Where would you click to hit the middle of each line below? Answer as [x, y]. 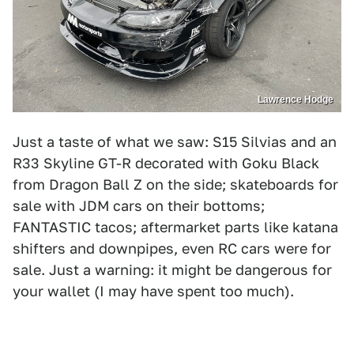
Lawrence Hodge [296, 99]
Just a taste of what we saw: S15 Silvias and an [175, 141]
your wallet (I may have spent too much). [153, 291]
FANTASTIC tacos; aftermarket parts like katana [175, 227]
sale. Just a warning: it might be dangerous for [172, 269]
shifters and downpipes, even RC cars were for [172, 248]
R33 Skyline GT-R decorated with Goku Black [166, 163]
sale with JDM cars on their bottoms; [139, 205]
